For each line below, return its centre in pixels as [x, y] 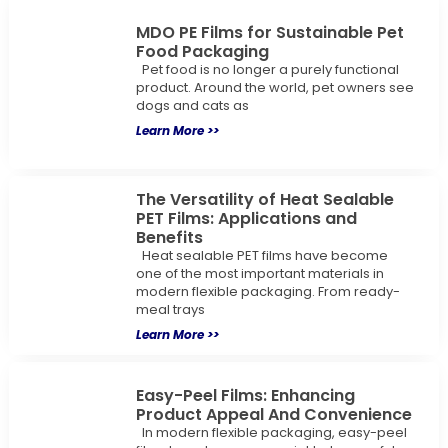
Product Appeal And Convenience [273, 414]
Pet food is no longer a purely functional [267, 69]
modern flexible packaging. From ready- [267, 292]
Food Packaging [202, 51]
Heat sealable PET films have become [261, 256]
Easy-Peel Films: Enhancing [245, 395]
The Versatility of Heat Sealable [264, 200]
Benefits [169, 238]
